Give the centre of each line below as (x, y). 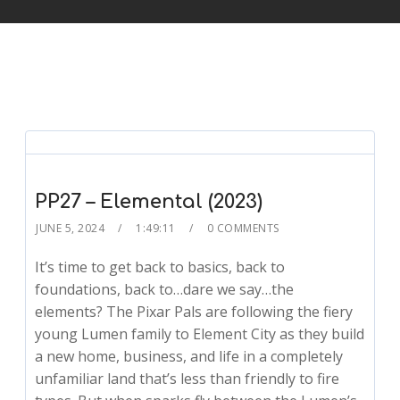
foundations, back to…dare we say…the (165, 290)
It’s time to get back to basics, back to (160, 267)
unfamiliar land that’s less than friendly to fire (187, 379)
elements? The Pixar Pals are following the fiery (194, 312)
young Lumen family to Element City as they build (200, 334)
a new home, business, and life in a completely (189, 357)
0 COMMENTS (243, 229)
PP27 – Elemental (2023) (149, 202)
